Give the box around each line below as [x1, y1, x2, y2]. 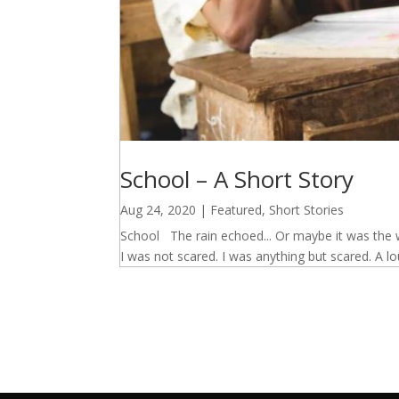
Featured [210, 200, 263, 218]
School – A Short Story [120, 162, 354, 195]
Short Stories [269, 200, 345, 218]
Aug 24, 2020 [120, 200, 197, 218]
